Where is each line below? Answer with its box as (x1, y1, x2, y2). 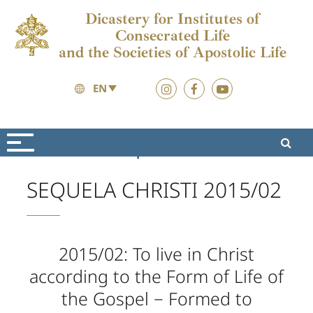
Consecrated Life (115, 26, 231, 45)
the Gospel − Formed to (61, 286, 252, 310)
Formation (43, 143, 105, 159)
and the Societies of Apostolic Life (59, 43, 287, 62)
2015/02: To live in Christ (59, 242, 254, 265)
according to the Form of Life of (29, 264, 284, 288)
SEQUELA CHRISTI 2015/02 (27, 175, 282, 204)
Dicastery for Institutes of (85, 9, 261, 29)
